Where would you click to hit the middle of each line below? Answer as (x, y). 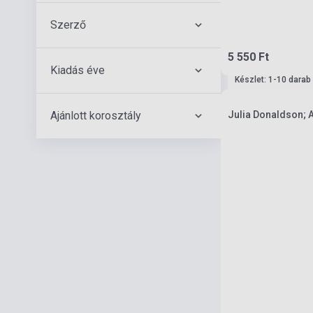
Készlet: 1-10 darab (273, 80)
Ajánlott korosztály (96, 116)
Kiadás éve (78, 70)
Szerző (68, 25)
